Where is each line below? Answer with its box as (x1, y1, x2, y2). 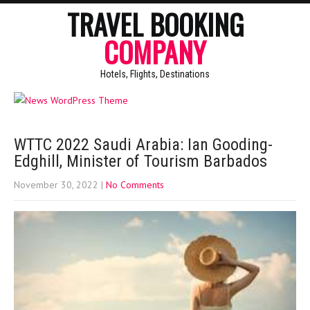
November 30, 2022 (14, 178, 98, 191)
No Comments (106, 178, 164, 191)
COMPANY (104, 31, 206, 73)
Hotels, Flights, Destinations (100, 69, 210, 80)
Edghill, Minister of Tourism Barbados (14, 151, 267, 171)
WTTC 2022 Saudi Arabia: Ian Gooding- (14, 134, 273, 154)
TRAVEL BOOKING (66, 3, 244, 45)
